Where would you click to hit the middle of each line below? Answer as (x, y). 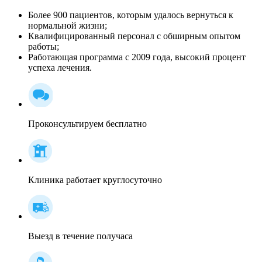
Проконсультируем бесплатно (87, 123)
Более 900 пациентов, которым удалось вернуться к (131, 15)
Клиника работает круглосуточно (95, 180)
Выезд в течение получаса (80, 236)
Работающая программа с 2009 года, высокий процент (137, 57)
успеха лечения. (60, 67)
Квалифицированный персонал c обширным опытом (134, 36)
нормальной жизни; (68, 25)
